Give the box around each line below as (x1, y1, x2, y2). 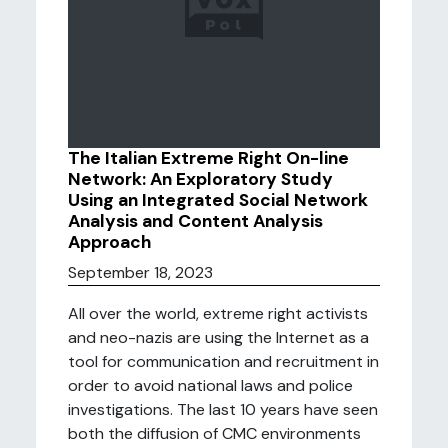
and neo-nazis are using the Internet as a (68, 327, 369, 348)
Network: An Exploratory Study (68, 168, 333, 190)
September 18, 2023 (68, 262, 213, 283)
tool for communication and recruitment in (68, 351, 379, 372)
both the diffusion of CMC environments (68, 423, 361, 444)
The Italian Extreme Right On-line (68, 147, 349, 169)
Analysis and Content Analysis (68, 210, 323, 232)
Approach (68, 231, 151, 253)
